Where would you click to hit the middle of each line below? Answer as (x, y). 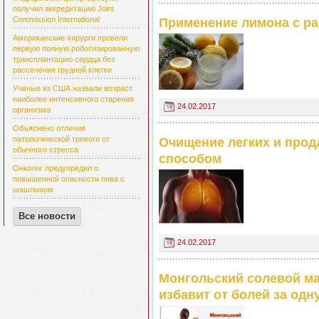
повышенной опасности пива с (69, 179)
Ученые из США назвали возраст (73, 89)
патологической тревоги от (61, 139)
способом (190, 158)
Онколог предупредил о (56, 168)
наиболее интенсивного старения (73, 99)
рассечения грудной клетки (62, 70)
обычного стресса (46, 150)
